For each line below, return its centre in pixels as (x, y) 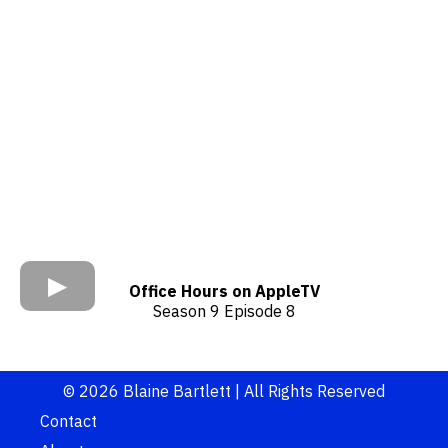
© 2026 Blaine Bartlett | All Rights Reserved (224, 390)
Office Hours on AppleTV (224, 290)
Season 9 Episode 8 (224, 310)
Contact (68, 420)
